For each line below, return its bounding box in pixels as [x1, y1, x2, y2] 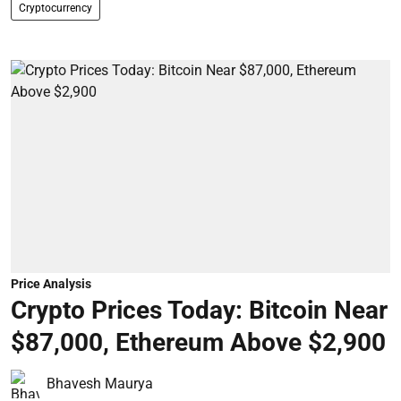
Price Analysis [11, 277, 91, 291]
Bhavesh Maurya [47, 375, 153, 392]
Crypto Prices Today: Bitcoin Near [11, 295, 388, 325]
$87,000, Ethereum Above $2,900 [11, 328, 386, 357]
